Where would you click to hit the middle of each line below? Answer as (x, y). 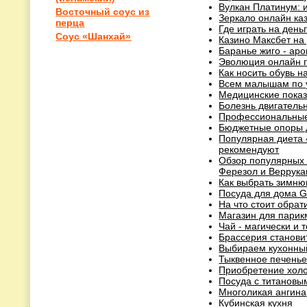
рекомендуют (249, 149)
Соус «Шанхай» (94, 36)
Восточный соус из (103, 12)
